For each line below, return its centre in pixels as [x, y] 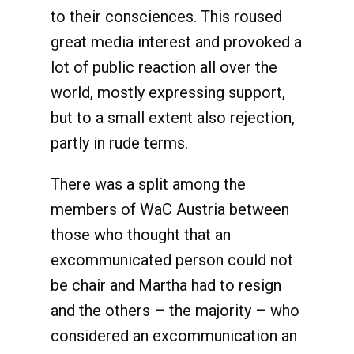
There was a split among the [148, 184]
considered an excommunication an [174, 336]
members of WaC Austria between [170, 209]
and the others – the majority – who [175, 311]
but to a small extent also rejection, [173, 118]
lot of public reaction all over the [164, 67]
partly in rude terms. [119, 143]
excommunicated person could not [172, 260]
